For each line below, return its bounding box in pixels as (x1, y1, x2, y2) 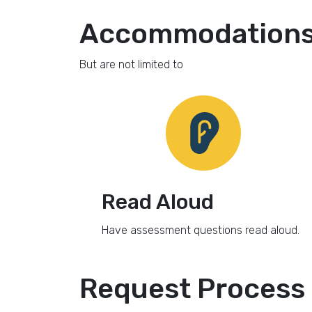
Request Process (79, 272, 305, 305)
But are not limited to (79, 58, 183, 71)
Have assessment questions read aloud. (101, 224, 299, 237)
